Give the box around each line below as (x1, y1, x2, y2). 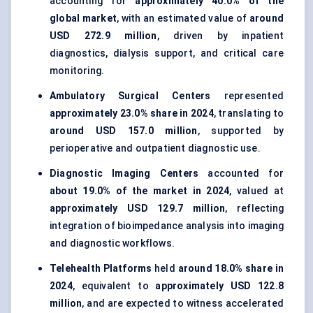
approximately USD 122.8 (155, 280, 284, 292)
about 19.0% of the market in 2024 (50, 185, 230, 197)
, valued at (229, 185, 284, 197)
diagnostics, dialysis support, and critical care (50, 48, 284, 59)
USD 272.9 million (50, 30, 157, 42)
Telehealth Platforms (50, 263, 152, 275)
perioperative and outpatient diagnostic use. (50, 143, 261, 154)
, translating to (213, 108, 284, 119)
